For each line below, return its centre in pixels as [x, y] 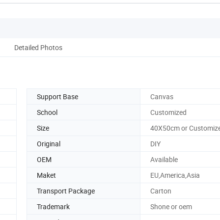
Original [49, 143]
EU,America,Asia [175, 175]
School [47, 112]
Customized [168, 112]
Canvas [162, 96]
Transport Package [66, 191]
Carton [161, 191]
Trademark [53, 206]
